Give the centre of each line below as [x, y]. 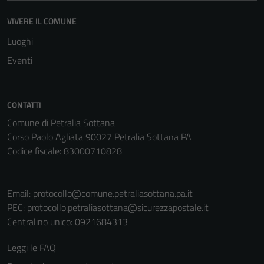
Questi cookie [174, 15]
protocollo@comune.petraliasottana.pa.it [113, 193]
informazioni [172, 43]
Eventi [20, 60]
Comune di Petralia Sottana [61, 122]
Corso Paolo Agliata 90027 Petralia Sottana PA [99, 136]
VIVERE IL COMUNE [42, 21]
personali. [167, 57]
